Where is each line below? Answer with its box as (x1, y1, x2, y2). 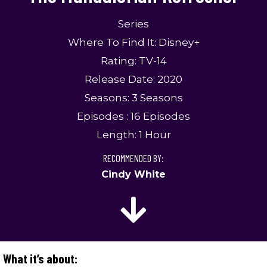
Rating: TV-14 (100, 54, 167, 67)
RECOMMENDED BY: (103, 152, 164, 164)
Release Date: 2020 (85, 73, 182, 85)
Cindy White (101, 168, 166, 180)
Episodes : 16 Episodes (77, 110, 190, 122)
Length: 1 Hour (96, 128, 171, 141)
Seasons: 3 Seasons (84, 91, 183, 104)
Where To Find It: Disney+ (67, 36, 200, 48)
